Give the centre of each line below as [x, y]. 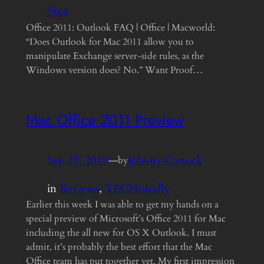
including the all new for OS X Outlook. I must [121, 232]
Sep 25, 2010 [77, 160]
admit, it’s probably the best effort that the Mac [119, 247]
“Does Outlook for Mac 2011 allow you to [110, 42]
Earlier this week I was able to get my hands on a [122, 204]
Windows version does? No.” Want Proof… [114, 70]
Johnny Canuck [165, 160]
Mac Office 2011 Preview [105, 119]
